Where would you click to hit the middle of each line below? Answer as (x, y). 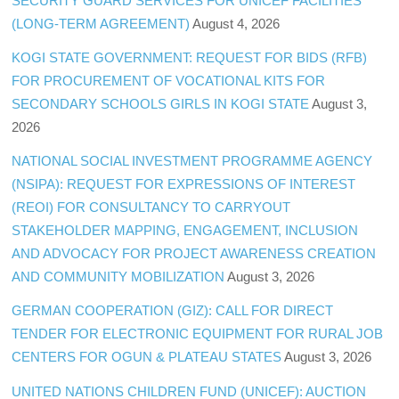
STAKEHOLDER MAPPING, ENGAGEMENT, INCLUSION (185, 231)
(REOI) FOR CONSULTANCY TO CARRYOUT (151, 208)
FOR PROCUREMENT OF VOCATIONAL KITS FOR (169, 81)
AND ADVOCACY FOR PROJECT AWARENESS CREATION (194, 254)
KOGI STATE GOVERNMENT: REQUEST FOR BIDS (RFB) (190, 58)
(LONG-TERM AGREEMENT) (101, 23)
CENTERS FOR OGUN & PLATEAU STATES (147, 357)
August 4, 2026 (236, 23)
